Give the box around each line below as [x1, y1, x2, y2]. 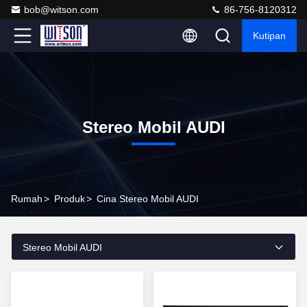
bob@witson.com [24, 4, 99, 15]
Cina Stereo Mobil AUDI [97, 193, 199, 204]
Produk [54, 193, 85, 204]
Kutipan [253, 30, 286, 41]
